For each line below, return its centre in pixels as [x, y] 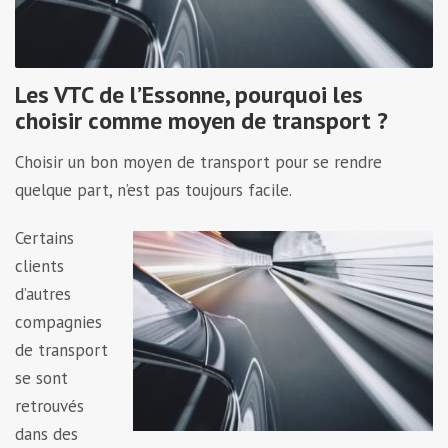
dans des [46, 433]
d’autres [43, 293]
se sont [41, 377]
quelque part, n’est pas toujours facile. [153, 189]
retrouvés [49, 405]
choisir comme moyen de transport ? [201, 120]
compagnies [58, 321]
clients [39, 265]
